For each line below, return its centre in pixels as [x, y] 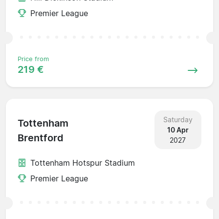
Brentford [41, 138]
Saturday [178, 119]
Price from [33, 59]
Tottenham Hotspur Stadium [83, 163]
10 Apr [178, 130]
